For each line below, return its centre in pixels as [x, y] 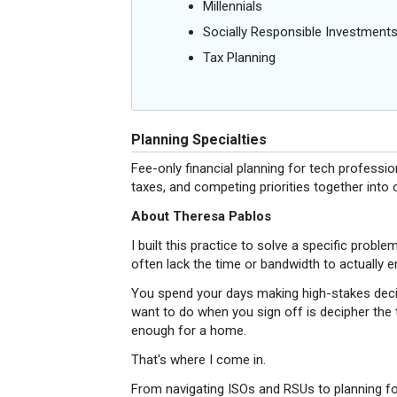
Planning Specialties [199, 140]
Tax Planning [239, 58]
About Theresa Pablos [201, 216]
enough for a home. [189, 331]
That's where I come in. [198, 360]
